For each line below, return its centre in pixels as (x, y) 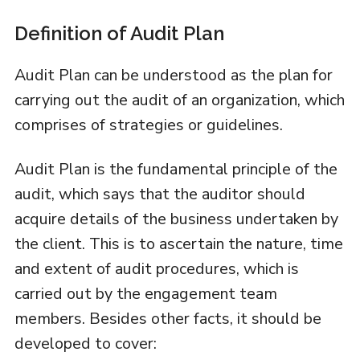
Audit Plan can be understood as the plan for (173, 76)
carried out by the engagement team (145, 294)
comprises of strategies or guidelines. (148, 125)
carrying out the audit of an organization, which (179, 100)
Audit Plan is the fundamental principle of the (176, 170)
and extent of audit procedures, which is (156, 269)
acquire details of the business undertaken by (176, 219)
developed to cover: (85, 344)
